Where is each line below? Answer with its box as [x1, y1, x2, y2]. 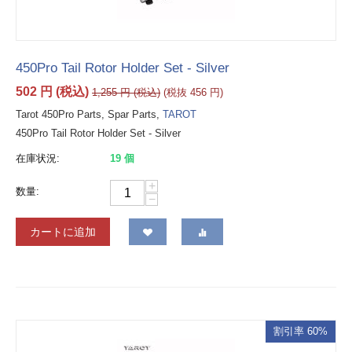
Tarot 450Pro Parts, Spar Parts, [16, 108, 163, 121]
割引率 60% [273, 325, 328, 338]
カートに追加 [30, 225, 96, 239]
